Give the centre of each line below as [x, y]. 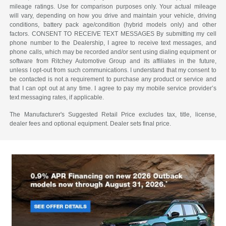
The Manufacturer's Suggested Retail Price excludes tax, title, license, [113, 115]
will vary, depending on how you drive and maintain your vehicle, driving [113, 16]
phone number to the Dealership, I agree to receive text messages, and [113, 43]
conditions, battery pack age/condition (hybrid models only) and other [113, 25]
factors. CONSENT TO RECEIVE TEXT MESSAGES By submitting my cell [113, 34]
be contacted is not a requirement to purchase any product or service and [113, 79]
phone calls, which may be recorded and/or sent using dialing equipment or [113, 52]
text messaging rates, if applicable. [57, 98]
